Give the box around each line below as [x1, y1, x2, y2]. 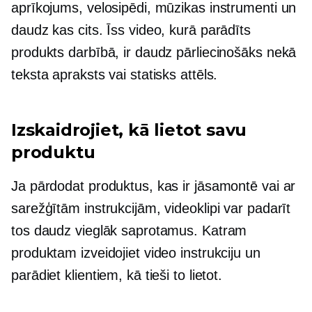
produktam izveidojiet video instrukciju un [11, 244, 260, 260]
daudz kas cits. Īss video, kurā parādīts [11, 22, 251, 38]
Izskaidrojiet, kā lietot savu [11, 119, 247, 140]
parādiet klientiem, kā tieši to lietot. [11, 267, 223, 283]
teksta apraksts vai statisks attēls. [11, 66, 218, 82]
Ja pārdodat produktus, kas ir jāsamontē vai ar [11, 178, 296, 194]
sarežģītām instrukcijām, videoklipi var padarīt [11, 200, 291, 216]
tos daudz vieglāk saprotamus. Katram [11, 222, 247, 238]
